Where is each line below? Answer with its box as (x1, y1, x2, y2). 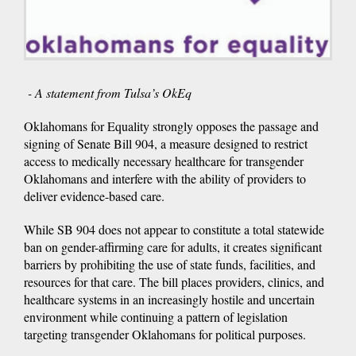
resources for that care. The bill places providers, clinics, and (24, 273, 324, 290)
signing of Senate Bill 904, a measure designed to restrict (24, 134, 308, 152)
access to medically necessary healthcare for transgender (24, 152, 304, 169)
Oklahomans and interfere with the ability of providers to (24, 169, 306, 187)
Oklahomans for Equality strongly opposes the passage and (24, 117, 319, 134)
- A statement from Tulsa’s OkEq (24, 83, 192, 101)
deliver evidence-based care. (24, 187, 164, 204)
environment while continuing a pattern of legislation (24, 308, 288, 325)
